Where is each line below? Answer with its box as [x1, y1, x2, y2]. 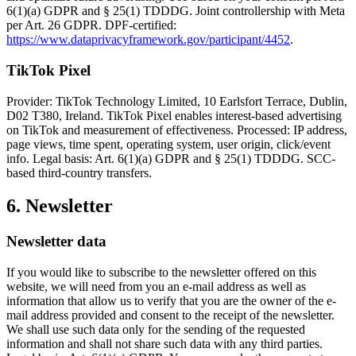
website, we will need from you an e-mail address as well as [6, 280, 306, 294]
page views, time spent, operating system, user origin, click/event [6, 137, 331, 151]
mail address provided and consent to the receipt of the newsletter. [6, 308, 335, 323]
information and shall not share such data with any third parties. [6, 337, 323, 351]
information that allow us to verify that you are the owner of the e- [6, 294, 336, 308]
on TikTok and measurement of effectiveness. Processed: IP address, [6, 122, 347, 137]
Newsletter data [6, 233, 106, 250]
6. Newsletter [6, 195, 113, 217]
